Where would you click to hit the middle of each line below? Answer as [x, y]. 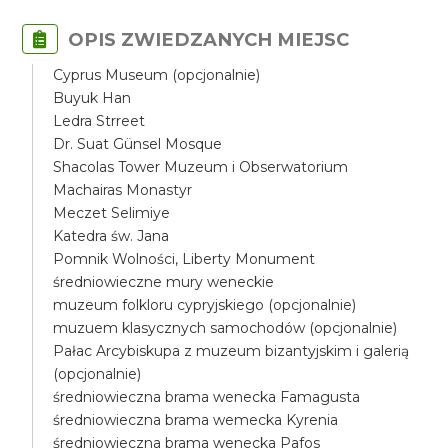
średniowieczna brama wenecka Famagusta [207, 397]
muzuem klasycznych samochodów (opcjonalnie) [225, 328]
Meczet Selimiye [112, 213]
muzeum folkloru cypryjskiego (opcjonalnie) [205, 305]
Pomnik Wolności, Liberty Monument [184, 259]
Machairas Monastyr [123, 190]
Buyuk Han [92, 98]
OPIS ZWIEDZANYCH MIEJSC [209, 39]
